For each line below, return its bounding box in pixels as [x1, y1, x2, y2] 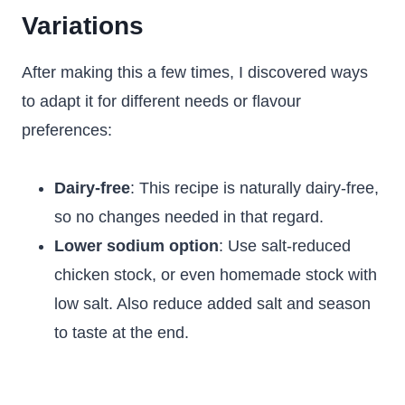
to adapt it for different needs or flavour [22, 92, 301, 110]
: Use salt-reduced [219, 237, 351, 255]
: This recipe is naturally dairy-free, [130, 179, 379, 197]
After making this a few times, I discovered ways [22, 63, 368, 81]
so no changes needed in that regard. [54, 208, 324, 226]
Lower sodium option [54, 237, 219, 255]
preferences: [22, 121, 112, 139]
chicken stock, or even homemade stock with [54, 266, 377, 284]
